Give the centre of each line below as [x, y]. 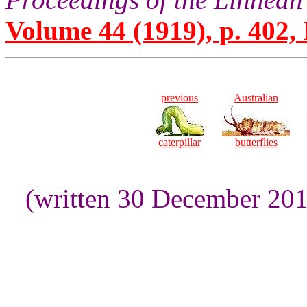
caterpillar [180, 142]
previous [180, 98]
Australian [256, 98]
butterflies [256, 142]
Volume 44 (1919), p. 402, [151, 30]
